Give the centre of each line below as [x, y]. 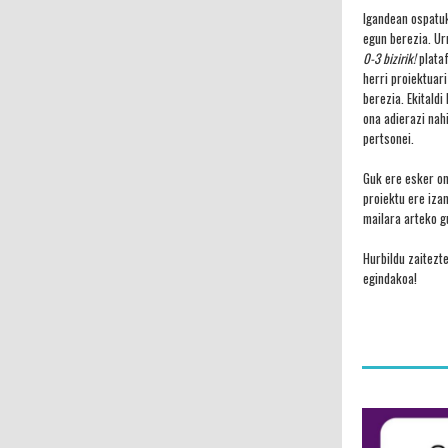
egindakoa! [390, 278]
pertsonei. [388, 138]
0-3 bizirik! [389, 58]
